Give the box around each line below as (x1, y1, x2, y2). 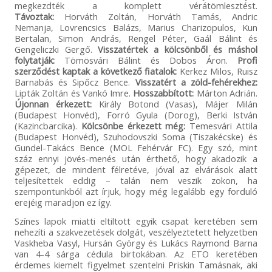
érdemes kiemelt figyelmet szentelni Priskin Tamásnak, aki (14, 258, 258, 271)
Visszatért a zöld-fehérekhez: (135, 75, 258, 88)
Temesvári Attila (185, 119, 258, 132)
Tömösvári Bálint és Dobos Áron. (54, 53, 238, 66)
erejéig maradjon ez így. (14, 195, 112, 208)
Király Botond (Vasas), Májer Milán (91, 97, 258, 110)
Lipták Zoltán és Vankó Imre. (14, 86, 134, 99)
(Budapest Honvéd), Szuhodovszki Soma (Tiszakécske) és (14, 130, 258, 143)
